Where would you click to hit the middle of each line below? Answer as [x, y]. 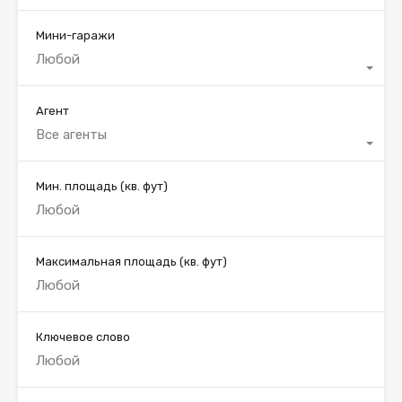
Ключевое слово [83, 337]
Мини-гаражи [75, 36]
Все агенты [71, 135]
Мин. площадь [78, 187]
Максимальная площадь [108, 262]
